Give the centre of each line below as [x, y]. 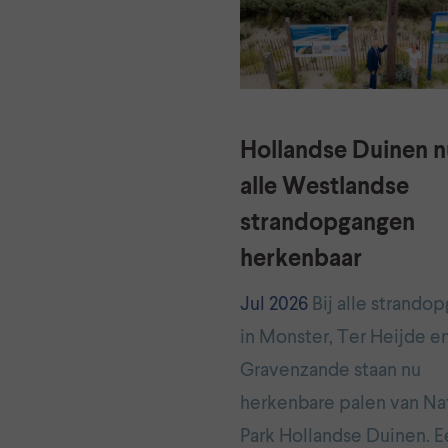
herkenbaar [301, 260]
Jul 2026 [274, 304]
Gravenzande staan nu [330, 370]
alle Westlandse [324, 188]
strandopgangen [327, 224]
